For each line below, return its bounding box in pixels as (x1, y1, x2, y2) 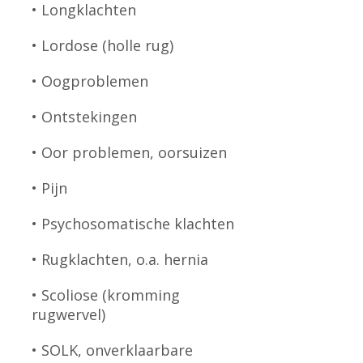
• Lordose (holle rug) (31, 36, 173, 55)
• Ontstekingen (31, 107, 137, 126)
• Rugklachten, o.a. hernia (31, 250, 208, 269)
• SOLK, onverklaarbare (31, 340, 193, 360)
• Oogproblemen (31, 71, 148, 91)
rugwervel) (31, 305, 105, 324)
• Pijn (31, 178, 67, 198)
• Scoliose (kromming (31, 285, 180, 305)
